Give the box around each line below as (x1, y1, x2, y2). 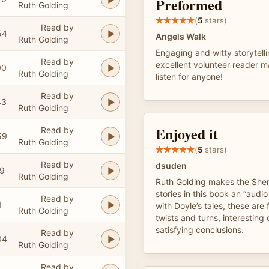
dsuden (156, 160, 187, 171)
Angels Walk (156, 31, 206, 41)
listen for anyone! (156, 71, 223, 82)
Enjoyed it (156, 123, 218, 144)
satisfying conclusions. (156, 225, 244, 235)
